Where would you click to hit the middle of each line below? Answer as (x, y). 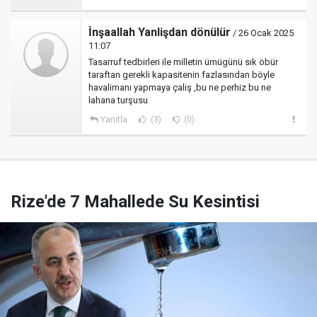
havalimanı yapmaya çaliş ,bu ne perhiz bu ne (180, 87)
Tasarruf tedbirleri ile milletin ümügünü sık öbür (183, 62)
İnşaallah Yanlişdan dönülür (160, 32)
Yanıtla (114, 120)
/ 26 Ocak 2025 (262, 33)
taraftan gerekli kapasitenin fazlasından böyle (181, 75)
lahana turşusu (118, 100)
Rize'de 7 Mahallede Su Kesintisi (135, 202)
